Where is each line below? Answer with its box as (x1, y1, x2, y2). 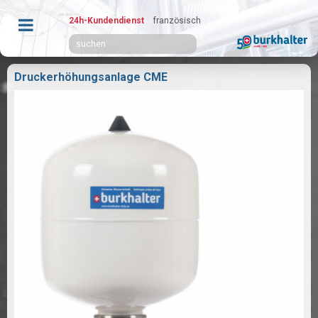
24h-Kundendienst (69, 16, 144, 26)
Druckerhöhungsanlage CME (14, 70, 168, 84)
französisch (153, 16, 201, 26)
